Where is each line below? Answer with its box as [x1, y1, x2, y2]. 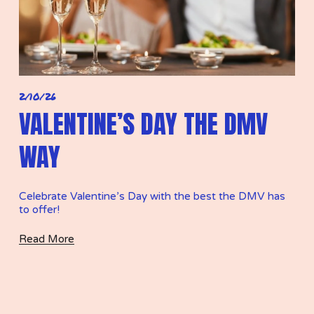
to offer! [18, 203, 62, 216]
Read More [18, 232, 74, 245]
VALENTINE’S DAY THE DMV [18, 104, 268, 143]
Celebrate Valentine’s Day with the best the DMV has [18, 189, 285, 203]
